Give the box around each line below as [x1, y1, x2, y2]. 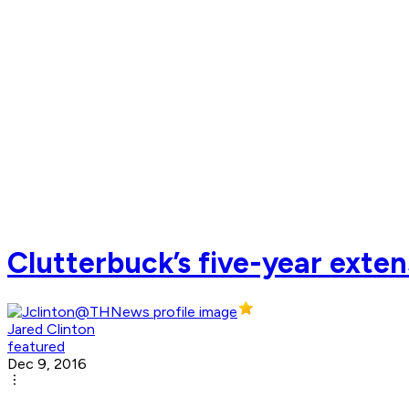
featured [7, 338, 65, 356]
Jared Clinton [7, 320, 95, 339]
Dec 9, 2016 [7, 355, 87, 373]
